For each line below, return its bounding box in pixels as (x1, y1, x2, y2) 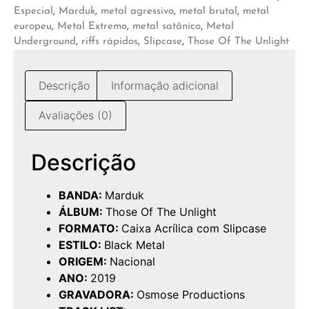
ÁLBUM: (59, 205, 106, 219)
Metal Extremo (57, 21, 127, 32)
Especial (14, 6, 53, 17)
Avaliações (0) (39, 108, 113, 123)
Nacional (110, 255, 155, 269)
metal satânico (132, 21, 201, 32)
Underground (14, 37, 76, 48)
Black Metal (104, 238, 165, 252)
